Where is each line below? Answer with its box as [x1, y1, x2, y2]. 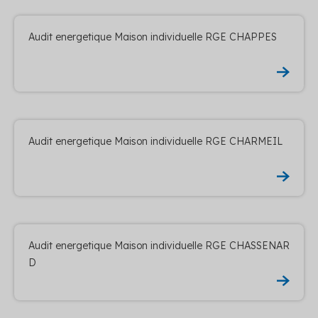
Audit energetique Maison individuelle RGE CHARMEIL [28, 134, 283, 148]
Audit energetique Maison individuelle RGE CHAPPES [28, 30, 277, 43]
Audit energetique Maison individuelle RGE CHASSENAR [28, 238, 290, 252]
